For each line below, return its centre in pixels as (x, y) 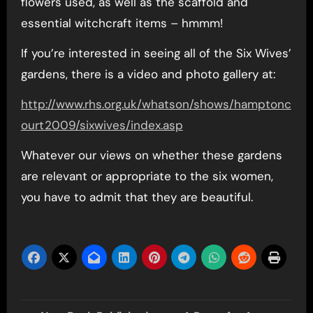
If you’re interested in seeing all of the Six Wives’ (156, 53)
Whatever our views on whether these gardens (151, 155)
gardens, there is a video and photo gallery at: (148, 74)
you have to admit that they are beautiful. (137, 197)
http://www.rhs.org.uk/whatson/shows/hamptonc (156, 104)
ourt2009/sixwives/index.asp (102, 125)
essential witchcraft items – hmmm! (122, 23)
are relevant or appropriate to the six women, (147, 176)
